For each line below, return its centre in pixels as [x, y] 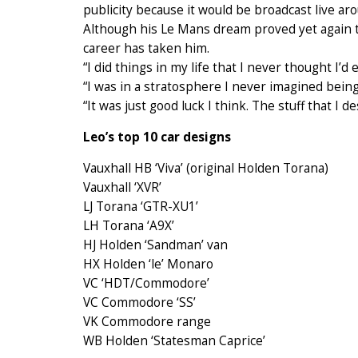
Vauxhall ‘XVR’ [122, 188]
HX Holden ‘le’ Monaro [148, 265]
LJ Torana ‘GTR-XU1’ [141, 207]
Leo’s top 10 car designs [157, 137]
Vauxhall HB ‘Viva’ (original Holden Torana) [206, 169]
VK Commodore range [147, 322]
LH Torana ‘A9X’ [129, 226]
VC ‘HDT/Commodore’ [146, 284]
